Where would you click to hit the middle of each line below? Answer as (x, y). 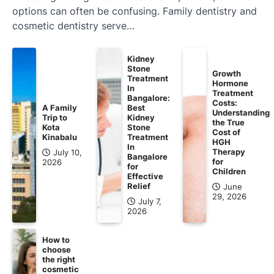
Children (229, 171)
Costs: (225, 102)
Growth (227, 73)
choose (56, 249)
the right (58, 259)
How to (56, 239)
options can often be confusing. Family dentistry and (135, 11)
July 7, (150, 201)
